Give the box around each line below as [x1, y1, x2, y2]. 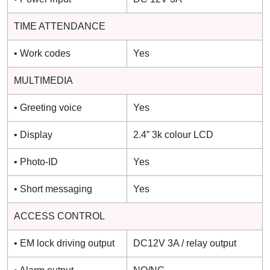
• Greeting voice [14, 102, 82, 113]
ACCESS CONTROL [14, 210, 105, 221]
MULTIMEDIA [14, 75, 73, 86]
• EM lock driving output [14, 237, 115, 248]
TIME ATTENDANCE [14, 20, 105, 31]
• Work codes [14, 48, 71, 58]
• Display [14, 129, 52, 140]
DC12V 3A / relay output [133, 237, 236, 248]
